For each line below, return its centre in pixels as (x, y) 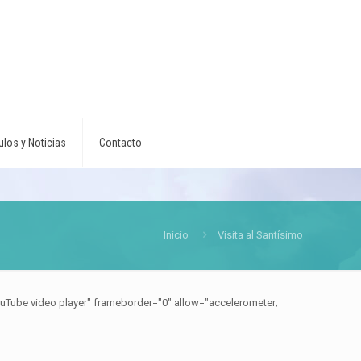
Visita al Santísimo (260, 235)
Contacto (120, 143)
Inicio (176, 235)
